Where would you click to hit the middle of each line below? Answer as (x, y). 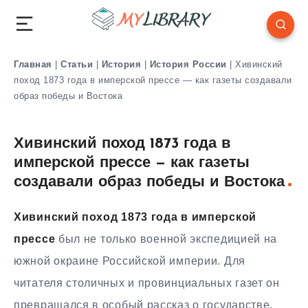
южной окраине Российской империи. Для (130, 261)
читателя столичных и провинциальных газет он (147, 283)
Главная (33, 64)
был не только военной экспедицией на (166, 239)
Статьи (77, 64)
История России (188, 64)
